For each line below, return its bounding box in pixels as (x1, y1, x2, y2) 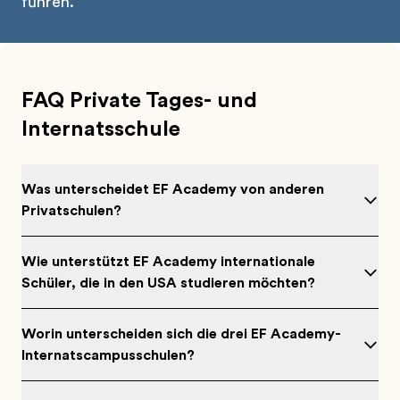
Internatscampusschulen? (21, 347, 195, 363)
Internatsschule (21, 116, 180, 141)
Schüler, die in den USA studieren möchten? (21, 275, 315, 291)
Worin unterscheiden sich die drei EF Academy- (21, 326, 341, 342)
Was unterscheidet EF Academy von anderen (21, 181, 324, 197)
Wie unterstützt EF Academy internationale (21, 254, 315, 270)
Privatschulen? (21, 203, 121, 219)
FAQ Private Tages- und (21, 87, 257, 112)
